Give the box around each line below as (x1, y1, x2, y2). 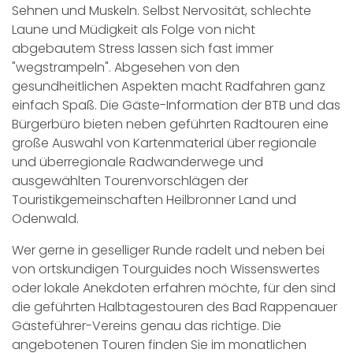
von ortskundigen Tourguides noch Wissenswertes (12, 260, 320, 278)
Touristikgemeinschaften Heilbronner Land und (12, 191, 296, 209)
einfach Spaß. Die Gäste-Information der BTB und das (12, 96, 340, 114)
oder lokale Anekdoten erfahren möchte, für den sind (12, 279, 336, 297)
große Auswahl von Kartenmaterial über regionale (12, 134, 317, 152)
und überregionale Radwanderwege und (12, 153, 263, 171)
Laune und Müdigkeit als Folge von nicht (12, 20, 255, 39)
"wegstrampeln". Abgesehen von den (12, 58, 240, 76)
